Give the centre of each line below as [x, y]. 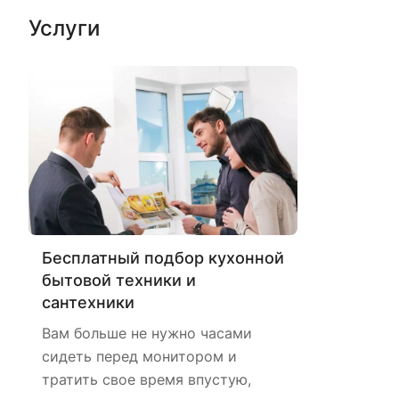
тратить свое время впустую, [147, 380]
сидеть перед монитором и [139, 357]
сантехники [88, 303]
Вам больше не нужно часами [147, 334]
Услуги [64, 28]
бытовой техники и [119, 281]
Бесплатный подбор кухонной [163, 258]
